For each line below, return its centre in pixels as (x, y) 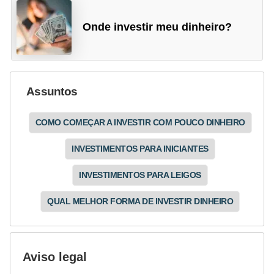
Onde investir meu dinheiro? (157, 27)
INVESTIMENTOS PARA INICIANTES (140, 148)
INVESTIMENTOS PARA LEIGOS (140, 175)
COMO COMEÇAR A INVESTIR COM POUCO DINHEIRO (140, 122)
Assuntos (52, 91)
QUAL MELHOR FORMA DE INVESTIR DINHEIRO (140, 201)
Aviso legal (55, 257)
